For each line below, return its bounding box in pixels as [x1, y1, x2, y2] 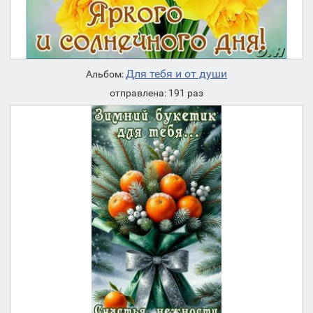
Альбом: [86, 68, 126, 80]
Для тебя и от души [126, 66, 227, 80]
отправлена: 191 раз [110, 87, 203, 99]
